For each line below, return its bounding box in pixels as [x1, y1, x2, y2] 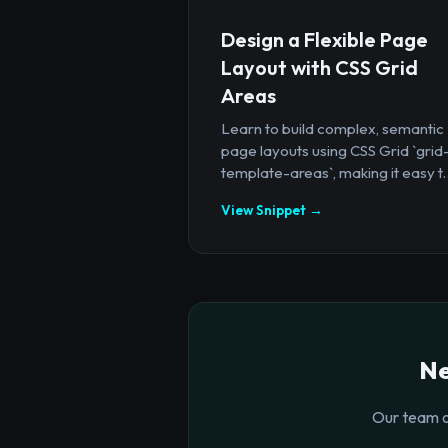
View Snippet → [221, 200, 323, 219]
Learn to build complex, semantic [221, 118, 444, 138]
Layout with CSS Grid [221, 54, 418, 80]
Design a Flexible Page [221, 26, 428, 52]
